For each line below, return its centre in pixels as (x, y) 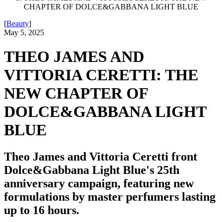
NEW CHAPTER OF (76, 93)
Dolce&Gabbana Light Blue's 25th (92, 170)
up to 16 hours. (42, 210)
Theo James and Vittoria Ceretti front (101, 156)
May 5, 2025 (24, 32)
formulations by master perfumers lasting (110, 196)
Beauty (18, 24)
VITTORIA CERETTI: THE (101, 75)
